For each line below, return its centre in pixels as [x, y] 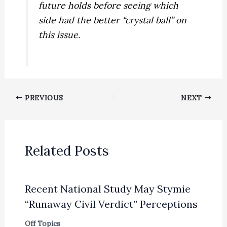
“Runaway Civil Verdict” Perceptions [111, 204]
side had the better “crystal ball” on [113, 20]
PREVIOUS [43, 98]
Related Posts [67, 150]
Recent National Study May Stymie [107, 188]
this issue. [60, 34]
